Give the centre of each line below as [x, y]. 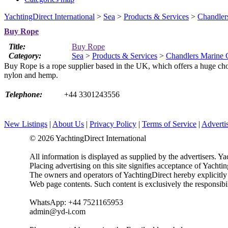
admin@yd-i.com [58, 211]
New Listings [26, 124]
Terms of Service [169, 124]
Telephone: [24, 95]
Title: [17, 47]
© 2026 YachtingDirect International [88, 138]
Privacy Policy [113, 124]
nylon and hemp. [31, 75]
